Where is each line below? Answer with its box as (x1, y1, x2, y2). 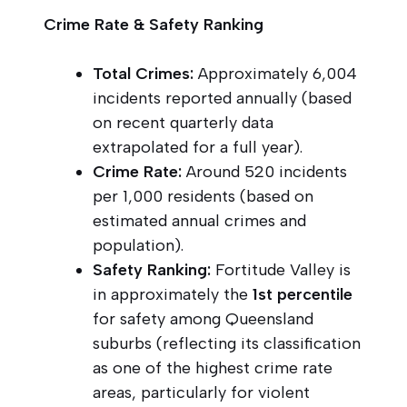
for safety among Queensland (93, 308, 313, 329)
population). (93, 234, 184, 255)
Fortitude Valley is (211, 259, 351, 280)
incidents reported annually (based (93, 87, 352, 108)
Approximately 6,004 (194, 63, 357, 84)
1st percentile (253, 283, 352, 304)
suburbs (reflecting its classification (93, 333, 361, 353)
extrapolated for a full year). (93, 136, 303, 157)
